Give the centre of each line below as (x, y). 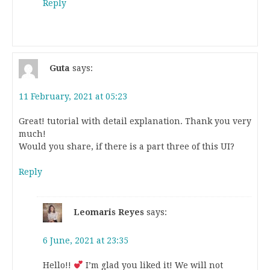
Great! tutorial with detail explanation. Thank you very (135, 121)
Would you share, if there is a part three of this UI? (127, 146)
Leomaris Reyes (109, 212)
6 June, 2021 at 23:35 (86, 240)
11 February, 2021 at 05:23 (73, 96)
